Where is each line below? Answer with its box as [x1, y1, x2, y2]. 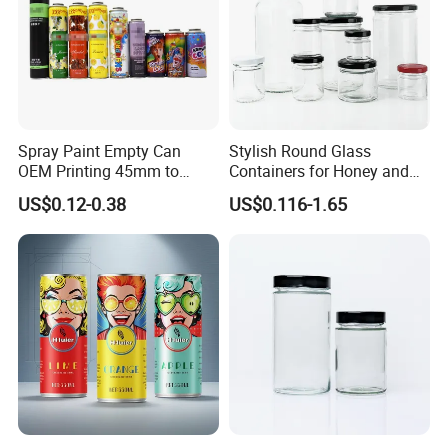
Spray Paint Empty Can [18, 140, 182, 163]
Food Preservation [228, 180, 357, 203]
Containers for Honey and [228, 160, 409, 183]
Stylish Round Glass [228, 140, 371, 163]
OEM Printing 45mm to [18, 160, 180, 183]
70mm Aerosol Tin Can [18, 180, 181, 203]
